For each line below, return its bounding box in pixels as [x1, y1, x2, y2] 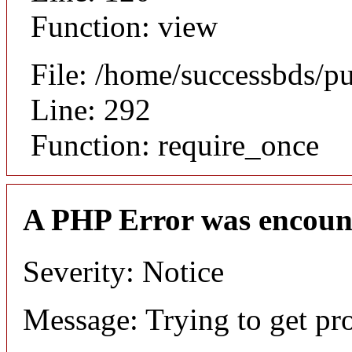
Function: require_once [31, 128, 319, 163]
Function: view [31, 9, 218, 44]
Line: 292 [31, 93, 151, 127]
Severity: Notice [23, 254, 224, 288]
